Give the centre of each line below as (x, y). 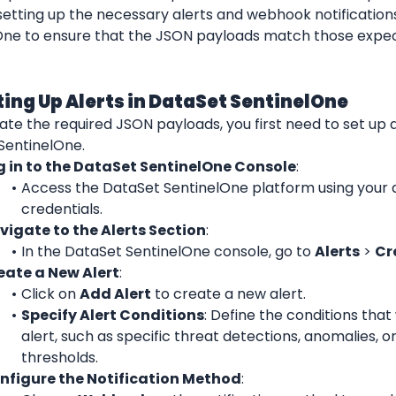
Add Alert (115, 293)
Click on (50, 293)
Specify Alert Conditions (112, 315)
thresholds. (60, 357)
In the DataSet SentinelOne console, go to (168, 251)
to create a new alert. (228, 293)
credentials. (62, 209)
